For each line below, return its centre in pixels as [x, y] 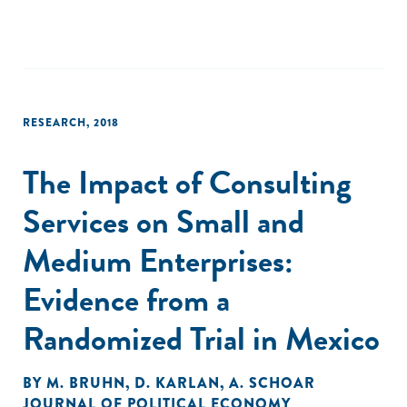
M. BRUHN [86, 383]
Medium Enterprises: [158, 260]
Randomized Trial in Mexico [201, 338]
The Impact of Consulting [187, 182]
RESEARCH [55, 123]
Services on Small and [164, 221]
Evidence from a [126, 299]
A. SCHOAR [272, 383]
